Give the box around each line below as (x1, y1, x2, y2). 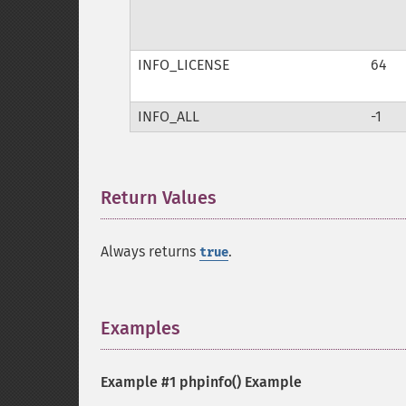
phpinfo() (179, 373, 241, 391)
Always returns (101, 243, 199, 260)
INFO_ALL (137, 108, 199, 125)
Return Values (101, 187, 217, 208)
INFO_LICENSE (137, 56, 229, 73)
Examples (101, 317, 180, 339)
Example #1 (101, 373, 179, 391)
